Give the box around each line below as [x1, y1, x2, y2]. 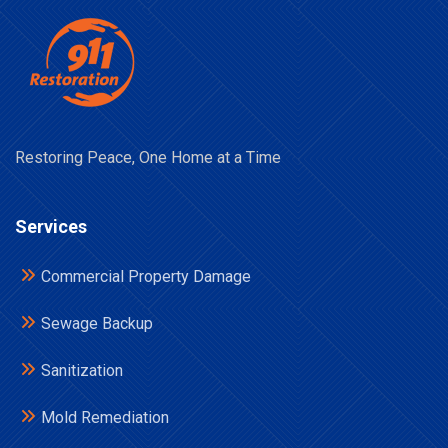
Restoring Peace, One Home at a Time [15, 148, 281, 167]
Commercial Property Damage [41, 267, 251, 286]
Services [15, 216, 87, 237]
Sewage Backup [41, 314, 153, 333]
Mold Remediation [41, 408, 169, 427]
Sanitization [41, 361, 123, 380]
